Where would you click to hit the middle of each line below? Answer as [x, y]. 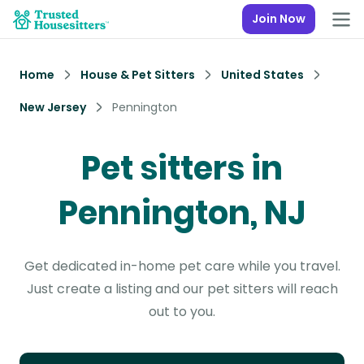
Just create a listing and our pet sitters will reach [182, 289]
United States [262, 75]
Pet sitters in [182, 168]
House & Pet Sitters [138, 75]
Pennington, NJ [182, 213]
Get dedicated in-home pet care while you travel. [182, 266]
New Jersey [53, 107]
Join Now [279, 19]
